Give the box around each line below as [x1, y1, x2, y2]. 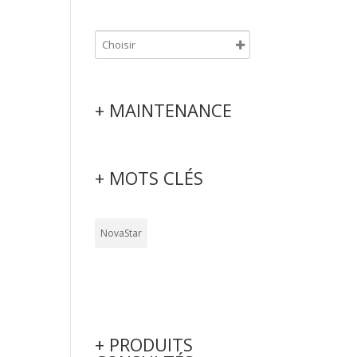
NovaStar [100, 226, 143, 240]
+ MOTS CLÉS [95, 166, 204, 190]
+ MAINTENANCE [95, 98, 233, 122]
